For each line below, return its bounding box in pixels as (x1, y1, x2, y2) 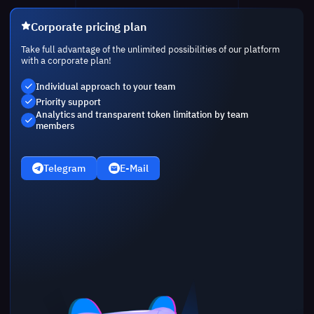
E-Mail (119, 161, 149, 175)
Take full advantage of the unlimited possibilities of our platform (20, 43, 280, 55)
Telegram (43, 161, 86, 175)
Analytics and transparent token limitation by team (36, 109, 249, 121)
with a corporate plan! (20, 55, 111, 67)
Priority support (36, 95, 102, 107)
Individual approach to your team (36, 80, 176, 92)
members (36, 120, 75, 132)
